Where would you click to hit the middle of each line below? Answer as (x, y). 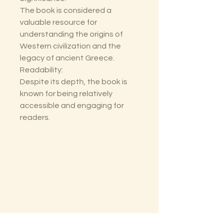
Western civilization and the (70, 46)
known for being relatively (66, 94)
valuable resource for (58, 23)
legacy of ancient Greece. (67, 58)
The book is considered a (66, 11)
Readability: (41, 70)
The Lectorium (79, 188)
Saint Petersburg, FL (79, 209)
